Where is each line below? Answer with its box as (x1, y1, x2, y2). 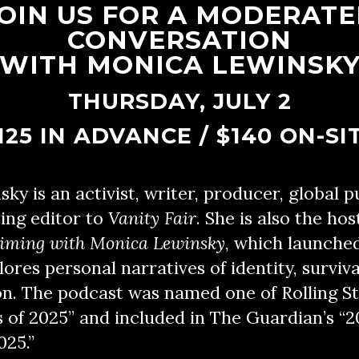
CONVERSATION (67, 25, 292, 55)
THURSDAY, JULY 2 (67, 88, 292, 115)
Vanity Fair (108, 207, 196, 229)
